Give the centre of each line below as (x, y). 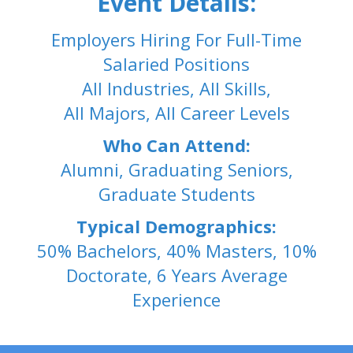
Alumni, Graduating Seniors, (176, 169)
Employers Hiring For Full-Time (176, 39)
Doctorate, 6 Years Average (176, 275)
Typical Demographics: (176, 226)
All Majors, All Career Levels (176, 113)
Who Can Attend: (176, 145)
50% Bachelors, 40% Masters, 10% (176, 251)
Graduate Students (176, 194)
